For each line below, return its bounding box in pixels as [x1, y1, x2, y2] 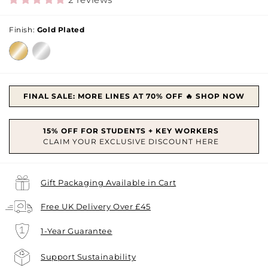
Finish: [9, 25, 37, 34]
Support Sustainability [41, 252, 136, 262]
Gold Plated [36, 25, 85, 34]
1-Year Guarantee [41, 226, 112, 236]
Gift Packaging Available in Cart [41, 177, 176, 187]
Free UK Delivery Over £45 [41, 201, 151, 211]
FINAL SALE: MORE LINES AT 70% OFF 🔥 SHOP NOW [23, 91, 245, 100]
